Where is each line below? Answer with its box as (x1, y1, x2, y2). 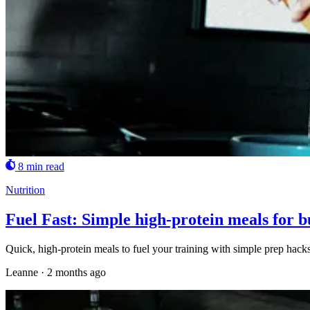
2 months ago (47, 266, 106, 278)
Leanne (6, 266, 38, 278)
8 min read (17, 161, 64, 173)
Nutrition (6, 184, 45, 197)
